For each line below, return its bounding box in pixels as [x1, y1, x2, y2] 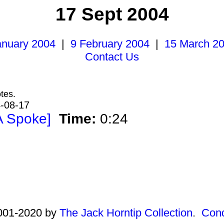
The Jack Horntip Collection [59, 206, 192, 219]
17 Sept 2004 [55, 4, 169, 24]
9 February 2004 [70, 37, 149, 50]
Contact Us [85, 50, 139, 63]
